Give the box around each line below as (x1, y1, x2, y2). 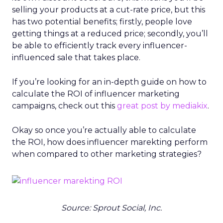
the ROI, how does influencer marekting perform (12, 137, 208, 147)
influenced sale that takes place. (12, 53, 142, 62)
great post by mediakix (117, 101, 208, 111)
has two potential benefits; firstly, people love (12, 17, 192, 26)
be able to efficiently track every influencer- (12, 41, 187, 50)
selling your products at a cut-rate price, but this (12, 5, 205, 14)
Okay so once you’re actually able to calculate (12, 125, 196, 135)
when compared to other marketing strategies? (12, 149, 204, 159)
